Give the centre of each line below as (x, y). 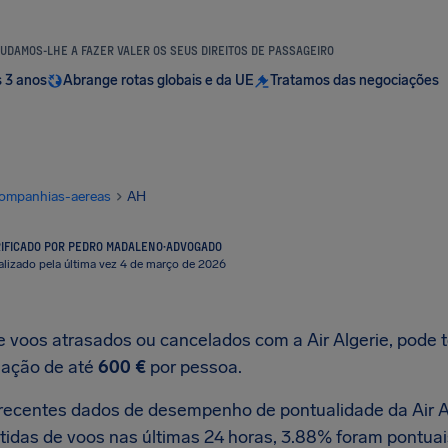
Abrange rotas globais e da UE (159, 80)
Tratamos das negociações (355, 80)
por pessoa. (194, 367)
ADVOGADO (194, 246)
